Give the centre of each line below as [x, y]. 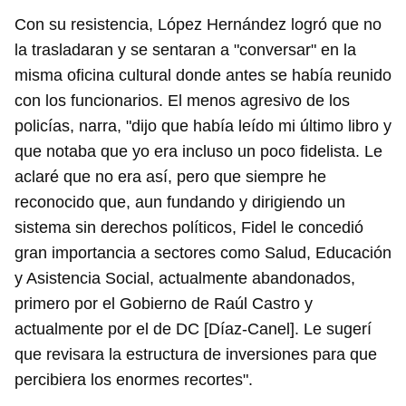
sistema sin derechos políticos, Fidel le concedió [189, 228]
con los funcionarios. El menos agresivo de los [182, 101]
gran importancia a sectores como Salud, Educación [203, 253]
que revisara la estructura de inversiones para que [196, 355]
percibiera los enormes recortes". [134, 380]
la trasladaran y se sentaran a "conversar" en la [185, 50]
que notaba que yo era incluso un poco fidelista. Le [198, 152]
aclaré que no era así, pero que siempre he [170, 177]
